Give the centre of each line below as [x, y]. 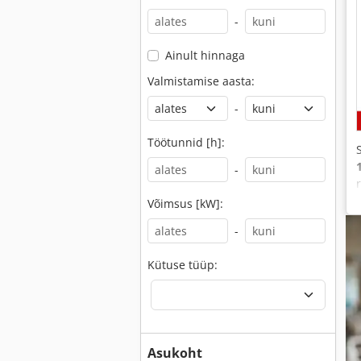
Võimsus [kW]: [185, 203]
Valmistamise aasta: [201, 81]
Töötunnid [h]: [186, 142]
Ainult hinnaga [205, 55]
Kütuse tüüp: [183, 265]
